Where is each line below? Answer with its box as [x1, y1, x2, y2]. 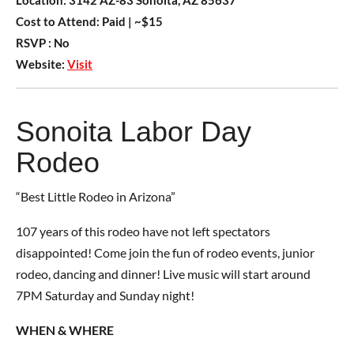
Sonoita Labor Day [16, 115, 251, 149]
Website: [16, 57, 67, 72]
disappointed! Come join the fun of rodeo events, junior [16, 245, 314, 261]
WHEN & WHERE [16, 322, 114, 338]
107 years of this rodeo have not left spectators [16, 224, 270, 239]
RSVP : [16, 36, 54, 51]
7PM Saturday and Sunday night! [16, 288, 194, 303]
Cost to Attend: [16, 14, 102, 29]
